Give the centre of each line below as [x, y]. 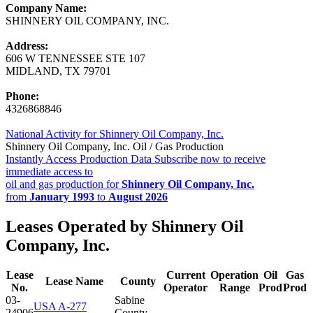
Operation [234, 275]
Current [185, 275]
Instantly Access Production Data [79, 159]
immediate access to [49, 171]
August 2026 [138, 196]
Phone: [22, 96]
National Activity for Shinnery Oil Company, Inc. [115, 133]
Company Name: [46, 8]
